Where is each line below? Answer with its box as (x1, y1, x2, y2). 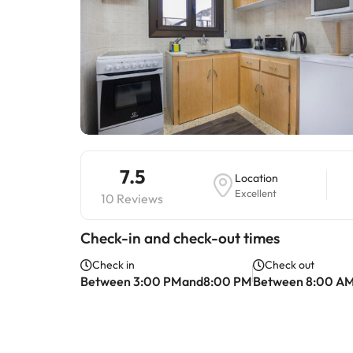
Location (234, 171, 278, 185)
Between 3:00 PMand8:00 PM (80, 273, 252, 289)
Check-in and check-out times (80, 229, 280, 247)
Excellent (234, 187, 277, 199)
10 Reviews (101, 191, 163, 206)
